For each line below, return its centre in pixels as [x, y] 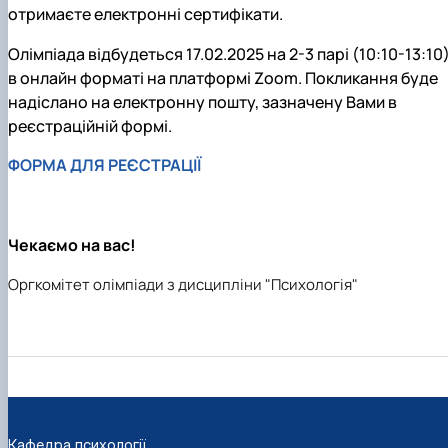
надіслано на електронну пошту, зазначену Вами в [202, 101]
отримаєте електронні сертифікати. [145, 13]
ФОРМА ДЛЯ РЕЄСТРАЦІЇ [104, 164]
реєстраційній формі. [90, 125]
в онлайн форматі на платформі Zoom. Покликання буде [223, 77]
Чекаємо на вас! [72, 244]
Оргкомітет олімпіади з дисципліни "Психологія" [183, 284]
